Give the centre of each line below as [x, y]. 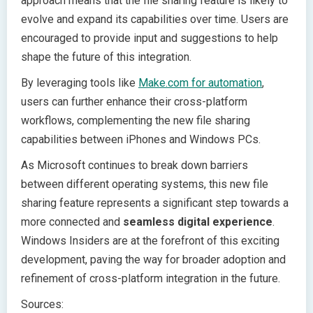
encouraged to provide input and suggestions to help [150, 38]
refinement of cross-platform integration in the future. [151, 279]
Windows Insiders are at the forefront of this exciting [150, 241]
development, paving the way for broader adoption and [153, 260]
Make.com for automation [200, 83]
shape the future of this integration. [106, 57]
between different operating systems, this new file [145, 184]
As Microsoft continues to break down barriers [134, 166]
